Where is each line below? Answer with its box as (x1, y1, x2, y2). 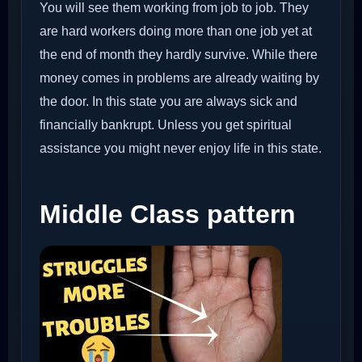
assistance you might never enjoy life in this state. (40, 141, 322, 156)
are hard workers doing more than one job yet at (40, 24, 312, 39)
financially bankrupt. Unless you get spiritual (40, 118, 292, 133)
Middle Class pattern (40, 200, 296, 229)
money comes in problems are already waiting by (40, 71, 319, 86)
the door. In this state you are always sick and (40, 95, 297, 109)
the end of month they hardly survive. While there (40, 48, 318, 62)
